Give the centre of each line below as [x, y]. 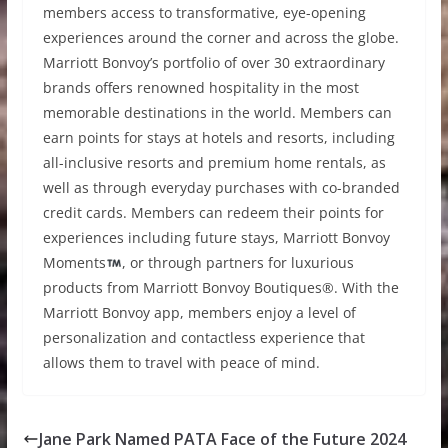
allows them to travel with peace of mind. [181, 363]
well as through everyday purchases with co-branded [221, 188]
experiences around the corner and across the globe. [220, 38]
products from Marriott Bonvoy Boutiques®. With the [220, 288]
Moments [74, 263]
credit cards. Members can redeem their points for [213, 213]
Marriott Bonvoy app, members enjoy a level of [199, 313]
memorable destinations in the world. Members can [217, 113]
